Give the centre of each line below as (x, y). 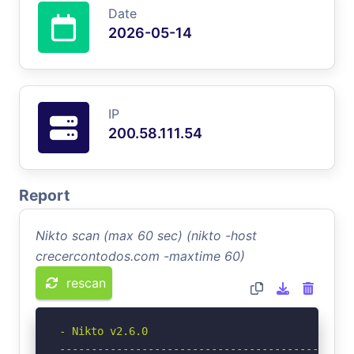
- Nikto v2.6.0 (104, 331)
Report (44, 195)
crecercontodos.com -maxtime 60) (140, 256)
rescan (86, 282)
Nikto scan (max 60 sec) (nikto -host (146, 235)
